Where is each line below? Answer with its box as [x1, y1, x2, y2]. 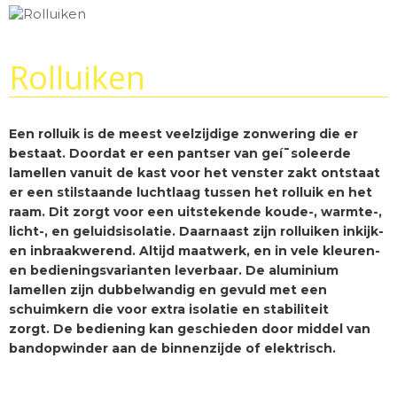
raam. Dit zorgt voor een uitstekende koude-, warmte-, [9, 204, 382, 220]
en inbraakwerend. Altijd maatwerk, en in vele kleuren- [9, 243, 380, 259]
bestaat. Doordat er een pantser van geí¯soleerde [9, 145, 351, 161]
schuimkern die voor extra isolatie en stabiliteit [9, 301, 329, 317]
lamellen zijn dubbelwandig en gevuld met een [9, 282, 327, 298]
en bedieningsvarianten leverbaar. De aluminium [9, 262, 339, 278]
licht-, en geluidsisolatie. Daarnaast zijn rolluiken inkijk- [9, 223, 384, 239]
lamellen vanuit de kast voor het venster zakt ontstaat [9, 165, 380, 181]
